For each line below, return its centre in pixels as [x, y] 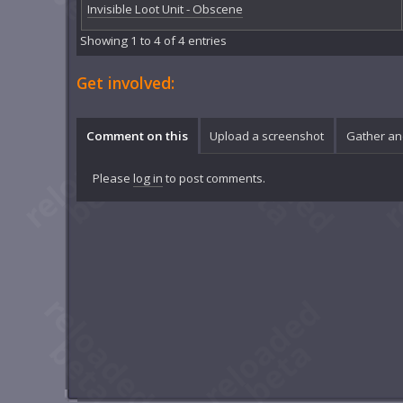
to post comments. [214, 178]
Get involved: [126, 83]
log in [148, 178]
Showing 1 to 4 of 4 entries [154, 41]
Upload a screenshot [267, 135]
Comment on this [137, 135]
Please [112, 178]
